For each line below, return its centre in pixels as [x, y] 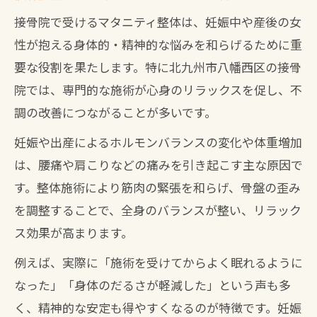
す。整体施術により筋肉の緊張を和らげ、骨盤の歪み [157, 187]
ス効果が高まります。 [74, 232]
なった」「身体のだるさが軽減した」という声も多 [152, 285]
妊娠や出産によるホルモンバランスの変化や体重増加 [158, 142]
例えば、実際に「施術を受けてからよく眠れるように [158, 262]
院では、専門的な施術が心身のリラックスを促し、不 [158, 90]
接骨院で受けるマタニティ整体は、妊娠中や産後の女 [158, 22]
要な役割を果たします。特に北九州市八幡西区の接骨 [158, 67]
